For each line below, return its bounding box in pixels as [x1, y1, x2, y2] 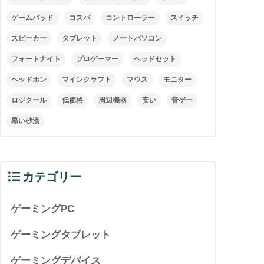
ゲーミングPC [11, 203, 75, 214]
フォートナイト [11, 54, 61, 63]
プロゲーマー [76, 54, 119, 63]
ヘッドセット [134, 54, 177, 63]
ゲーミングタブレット [11, 229, 111, 240]
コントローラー [105, 13, 156, 22]
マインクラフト [62, 75, 112, 84]
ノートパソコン [113, 34, 163, 42]
